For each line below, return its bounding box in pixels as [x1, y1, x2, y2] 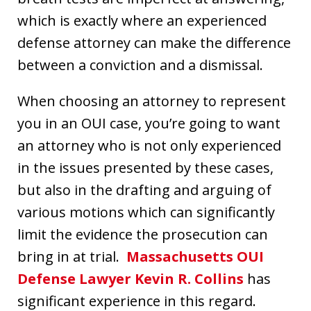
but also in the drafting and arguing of [17, 180, 271, 199]
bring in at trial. [17, 246, 126, 266]
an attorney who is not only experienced [17, 135, 281, 155]
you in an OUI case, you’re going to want [17, 113, 280, 133]
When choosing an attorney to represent [17, 91, 286, 110]
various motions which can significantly [17, 202, 275, 221]
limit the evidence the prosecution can [17, 224, 268, 244]
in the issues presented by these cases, [17, 158, 274, 177]
